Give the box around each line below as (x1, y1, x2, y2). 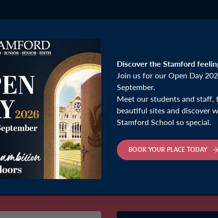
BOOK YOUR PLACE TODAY (128, 145, 209, 154)
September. (117, 81, 155, 92)
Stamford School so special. (117, 116, 211, 127)
